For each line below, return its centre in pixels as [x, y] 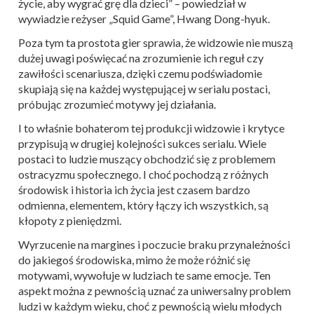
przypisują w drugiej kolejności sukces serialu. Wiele [142, 143]
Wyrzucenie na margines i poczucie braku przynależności [154, 244]
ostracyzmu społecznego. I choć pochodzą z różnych [143, 174]
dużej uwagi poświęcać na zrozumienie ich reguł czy [141, 57]
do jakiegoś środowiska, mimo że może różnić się [134, 259]
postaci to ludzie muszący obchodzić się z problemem [147, 158]
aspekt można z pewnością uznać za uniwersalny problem [155, 290]
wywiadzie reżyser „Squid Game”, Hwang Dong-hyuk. [144, 18]
